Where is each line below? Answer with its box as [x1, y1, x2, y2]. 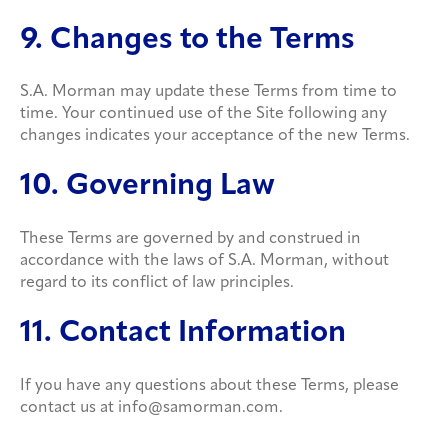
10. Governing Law [20, 171, 275, 203]
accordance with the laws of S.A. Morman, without [20, 252, 389, 269]
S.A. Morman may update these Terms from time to [20, 84, 397, 101]
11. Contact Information [20, 318, 346, 350]
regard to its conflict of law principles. [20, 274, 294, 291]
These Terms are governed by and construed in [20, 230, 361, 247]
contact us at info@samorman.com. [20, 399, 283, 416]
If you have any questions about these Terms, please [20, 377, 399, 394]
